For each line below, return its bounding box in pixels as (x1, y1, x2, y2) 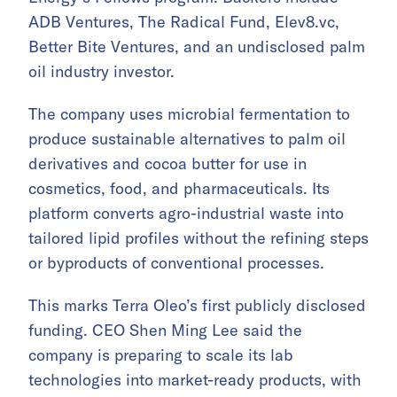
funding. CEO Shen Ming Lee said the (28, 320, 302, 341)
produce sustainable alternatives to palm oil (28, 128, 346, 150)
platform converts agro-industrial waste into (28, 203, 344, 224)
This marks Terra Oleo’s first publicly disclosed (28, 295, 366, 316)
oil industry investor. (28, 61, 175, 82)
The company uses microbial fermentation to (28, 104, 350, 125)
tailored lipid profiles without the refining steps (28, 228, 369, 249)
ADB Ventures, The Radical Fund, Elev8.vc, (28, 12, 339, 33)
